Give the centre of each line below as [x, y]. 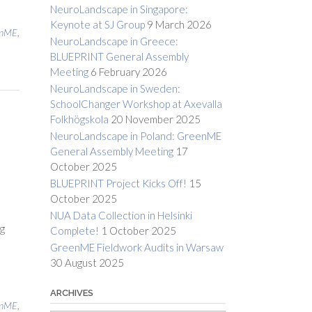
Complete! [74, 231]
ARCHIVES [71, 293]
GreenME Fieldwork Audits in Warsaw [136, 248]
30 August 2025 [87, 263]
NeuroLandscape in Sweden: [115, 89]
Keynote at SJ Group [97, 25]
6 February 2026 [128, 72]
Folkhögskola [79, 119]
